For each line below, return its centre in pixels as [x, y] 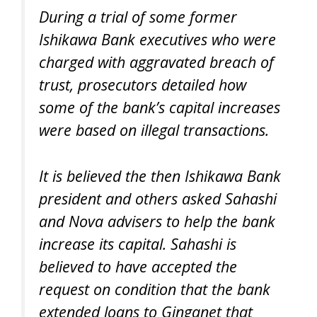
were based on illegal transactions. [154, 130]
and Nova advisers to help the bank [157, 221]
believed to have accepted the [138, 266]
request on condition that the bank [155, 289]
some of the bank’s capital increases [160, 108]
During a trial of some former [138, 17]
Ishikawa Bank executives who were [157, 40]
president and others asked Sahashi [158, 198]
